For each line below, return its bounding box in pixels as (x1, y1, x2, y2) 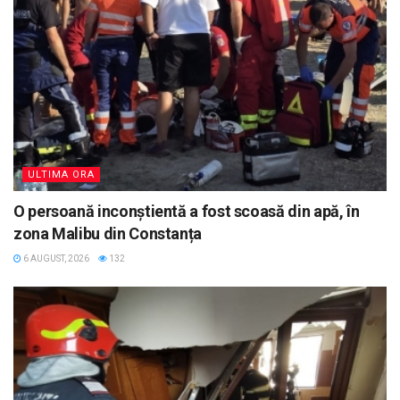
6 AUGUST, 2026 (21, 253, 89, 263)
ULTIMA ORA (28, 168, 95, 180)
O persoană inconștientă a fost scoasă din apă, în (13, 201, 360, 221)
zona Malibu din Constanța (13, 223, 202, 243)
